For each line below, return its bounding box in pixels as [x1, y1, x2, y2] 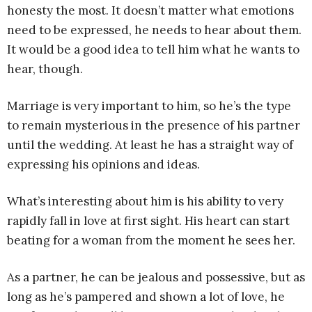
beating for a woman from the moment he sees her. [7, 233, 295, 248]
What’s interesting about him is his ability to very [7, 194, 283, 209]
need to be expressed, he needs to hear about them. [7, 22, 302, 38]
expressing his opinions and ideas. [7, 157, 200, 172]
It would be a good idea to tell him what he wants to [7, 42, 299, 57]
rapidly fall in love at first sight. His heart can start [7, 213, 290, 228]
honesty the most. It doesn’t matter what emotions [7, 3, 294, 18]
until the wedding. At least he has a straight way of [7, 137, 293, 153]
